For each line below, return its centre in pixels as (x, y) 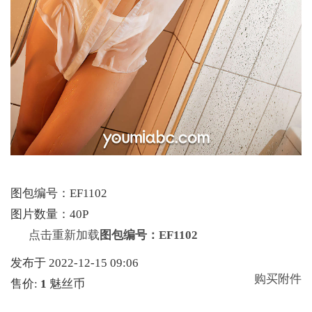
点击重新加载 (64, 235)
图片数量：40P (70, 214)
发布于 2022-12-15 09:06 (77, 263)
